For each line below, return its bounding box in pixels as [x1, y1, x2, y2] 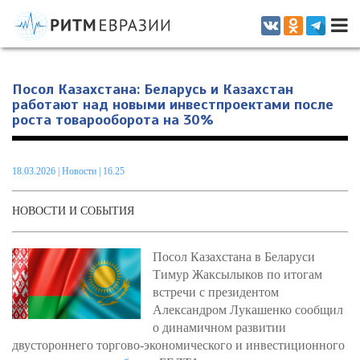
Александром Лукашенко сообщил [153, 303, 343, 317]
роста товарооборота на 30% [12, 111, 214, 129]
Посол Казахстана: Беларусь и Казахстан [12, 80, 293, 98]
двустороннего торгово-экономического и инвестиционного [12, 338, 345, 352]
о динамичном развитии [153, 321, 286, 334]
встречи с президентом [153, 285, 279, 299]
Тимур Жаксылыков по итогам [153, 268, 322, 281]
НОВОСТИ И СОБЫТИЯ [12, 205, 134, 217]
